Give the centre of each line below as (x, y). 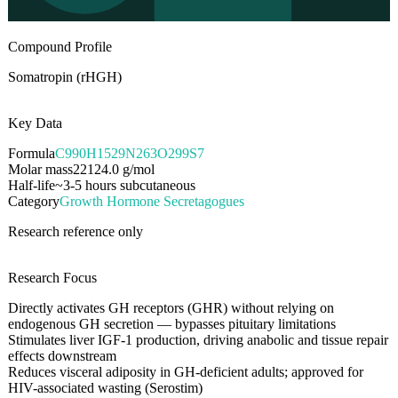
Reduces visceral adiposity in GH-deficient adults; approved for (186, 371)
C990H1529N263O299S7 (130, 153)
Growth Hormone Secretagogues (152, 201)
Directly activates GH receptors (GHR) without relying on (171, 307)
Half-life (32, 185)
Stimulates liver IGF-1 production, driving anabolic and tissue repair (198, 339)
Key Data (35, 123)
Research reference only (76, 231)
